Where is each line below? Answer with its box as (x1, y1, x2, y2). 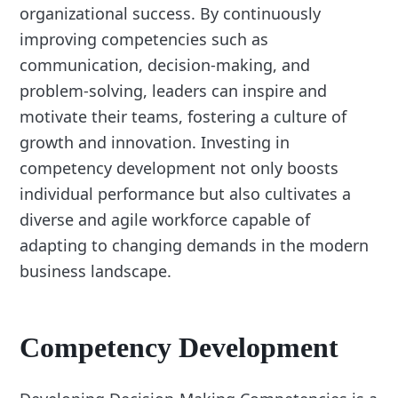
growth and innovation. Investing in (20, 131, 291, 153)
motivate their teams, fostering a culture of (20, 105, 347, 127)
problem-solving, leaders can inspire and (20, 79, 328, 101)
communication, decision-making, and (20, 53, 311, 76)
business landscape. (20, 259, 172, 282)
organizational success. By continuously (20, 2, 322, 24)
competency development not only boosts (20, 156, 339, 179)
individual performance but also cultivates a (20, 182, 352, 204)
